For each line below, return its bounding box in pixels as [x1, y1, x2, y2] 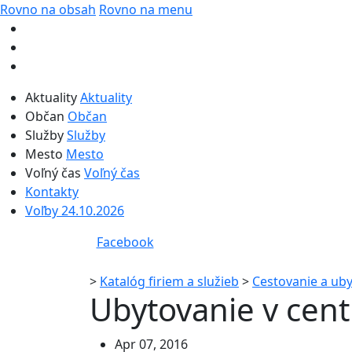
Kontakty [25, 183, 79, 200]
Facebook [96, 233, 154, 251]
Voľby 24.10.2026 [25, 202, 124, 219]
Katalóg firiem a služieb [100, 272, 239, 290]
